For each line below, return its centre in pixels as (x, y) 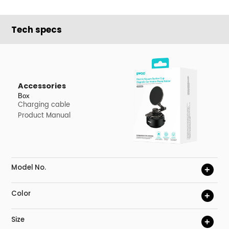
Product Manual (44, 116)
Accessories (42, 86)
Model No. (29, 167)
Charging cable (44, 105)
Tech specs (37, 29)
